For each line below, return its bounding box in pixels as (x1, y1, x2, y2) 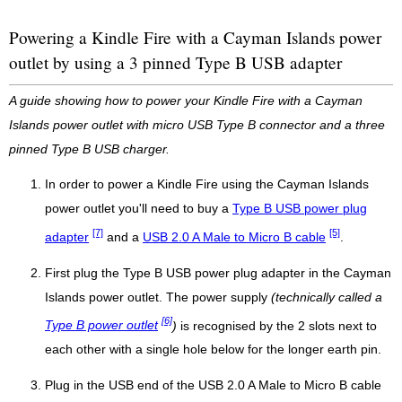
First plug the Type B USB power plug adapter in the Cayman (45, 266, 391, 280)
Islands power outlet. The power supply (45, 290, 271, 304)
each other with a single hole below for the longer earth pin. (45, 343, 381, 357)
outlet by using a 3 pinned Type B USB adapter (9, 50, 342, 74)
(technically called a (271, 290, 382, 304)
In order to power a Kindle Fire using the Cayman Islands (45, 178, 369, 192)
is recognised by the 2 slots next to (177, 319, 377, 333)
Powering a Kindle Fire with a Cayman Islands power (9, 25, 381, 48)
